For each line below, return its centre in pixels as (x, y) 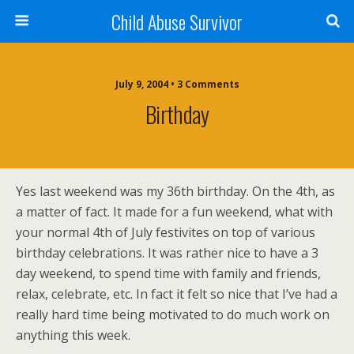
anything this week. (73, 335)
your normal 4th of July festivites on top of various (166, 232)
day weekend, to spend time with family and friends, (168, 273)
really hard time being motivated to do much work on (173, 314)
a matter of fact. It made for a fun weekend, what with (174, 212)
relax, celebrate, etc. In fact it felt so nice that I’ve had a (177, 294)
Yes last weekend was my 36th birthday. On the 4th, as (175, 191)
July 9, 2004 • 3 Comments (177, 84)
